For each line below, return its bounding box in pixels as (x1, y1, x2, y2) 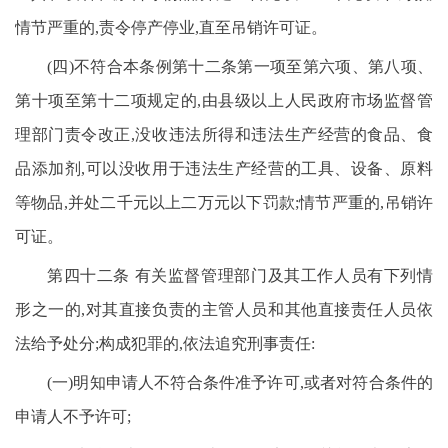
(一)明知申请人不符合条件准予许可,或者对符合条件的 (47, 374, 433, 391)
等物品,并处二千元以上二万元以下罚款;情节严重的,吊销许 (15, 194, 433, 211)
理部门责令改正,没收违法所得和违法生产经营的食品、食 (15, 126, 433, 143)
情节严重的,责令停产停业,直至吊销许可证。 (15, 19, 327, 36)
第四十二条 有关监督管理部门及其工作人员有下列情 (47, 267, 433, 284)
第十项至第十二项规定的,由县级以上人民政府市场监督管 (15, 92, 433, 109)
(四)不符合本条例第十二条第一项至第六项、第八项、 (47, 58, 433, 75)
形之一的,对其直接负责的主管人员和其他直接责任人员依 (15, 301, 433, 318)
